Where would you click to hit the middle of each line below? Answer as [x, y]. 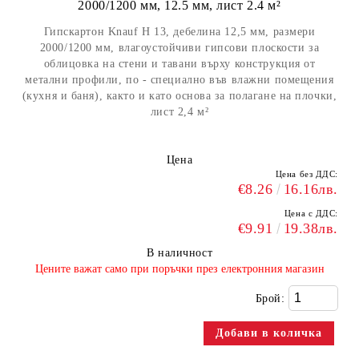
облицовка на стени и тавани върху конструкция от [179, 64]
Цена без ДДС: [307, 174]
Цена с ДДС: [311, 213]
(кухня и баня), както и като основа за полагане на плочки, [179, 96]
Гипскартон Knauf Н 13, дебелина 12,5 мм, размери [179, 32]
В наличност [179, 253]
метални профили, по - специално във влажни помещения [179, 80]
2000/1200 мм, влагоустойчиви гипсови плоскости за [179, 48]
